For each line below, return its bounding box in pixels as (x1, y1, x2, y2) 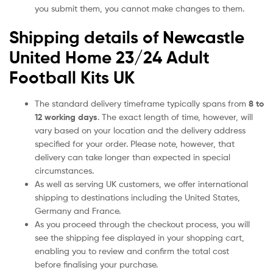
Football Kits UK (9, 67, 135, 88)
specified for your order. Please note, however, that (35, 138, 235, 149)
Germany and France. (35, 205, 121, 216)
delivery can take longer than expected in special (35, 152, 230, 163)
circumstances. (35, 165, 94, 176)
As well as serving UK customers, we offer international (35, 179, 248, 190)
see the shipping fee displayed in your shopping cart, (35, 232, 244, 243)
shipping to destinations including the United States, (35, 192, 240, 203)
